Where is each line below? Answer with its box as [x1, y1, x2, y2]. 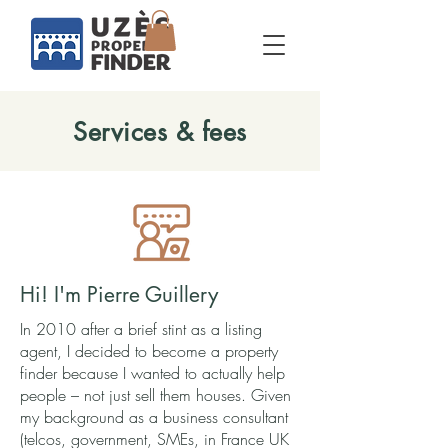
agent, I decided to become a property [20, 339, 278, 362]
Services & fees [73, 115, 247, 148]
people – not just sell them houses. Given [20, 383, 291, 406]
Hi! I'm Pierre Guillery [20, 280, 218, 308]
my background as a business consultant [20, 405, 288, 428]
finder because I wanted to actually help [20, 361, 285, 384]
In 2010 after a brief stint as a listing [20, 317, 262, 340]
